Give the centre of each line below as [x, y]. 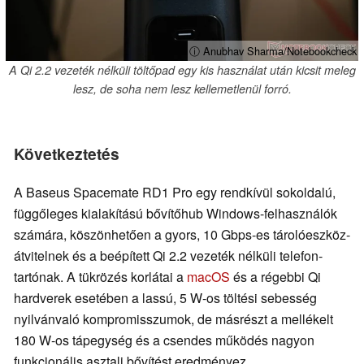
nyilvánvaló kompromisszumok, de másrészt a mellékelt [173, 318]
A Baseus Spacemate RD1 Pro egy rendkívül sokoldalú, [175, 192]
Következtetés [67, 153]
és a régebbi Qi [275, 276]
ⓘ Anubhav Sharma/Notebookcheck [273, 50]
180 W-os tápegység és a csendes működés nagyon [164, 340]
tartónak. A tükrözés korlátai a [100, 276]
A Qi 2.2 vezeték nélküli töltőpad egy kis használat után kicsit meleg [182, 69]
